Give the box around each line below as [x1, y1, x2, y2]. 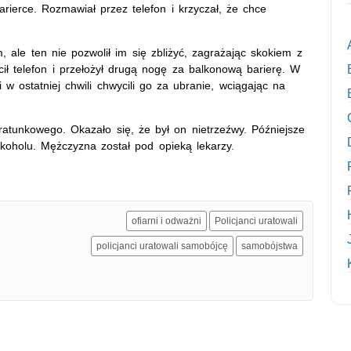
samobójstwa [241, 240, 298, 251]
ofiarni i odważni [132, 215, 201, 226]
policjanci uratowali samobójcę [96, 240, 228, 251]
